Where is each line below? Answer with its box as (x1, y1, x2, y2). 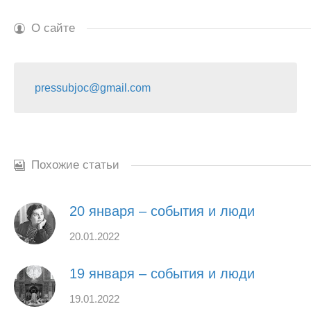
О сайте (31, 22, 75, 35)
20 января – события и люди (69, 203, 255, 219)
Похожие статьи (31, 158, 119, 171)
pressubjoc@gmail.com (35, 82, 151, 94)
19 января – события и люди (69, 266, 255, 281)
